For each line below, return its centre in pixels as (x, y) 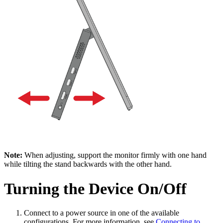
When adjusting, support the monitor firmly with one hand (114, 155)
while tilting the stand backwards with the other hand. (88, 164)
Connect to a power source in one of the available (102, 213)
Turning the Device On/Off (95, 188)
